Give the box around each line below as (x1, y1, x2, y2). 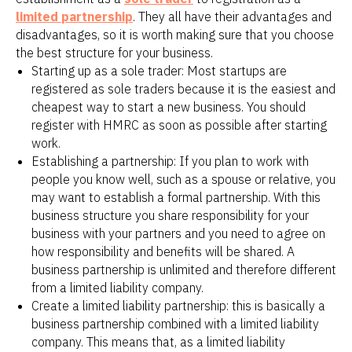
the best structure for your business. (16, 44, 213, 60)
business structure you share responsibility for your (31, 207, 309, 223)
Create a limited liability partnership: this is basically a (31, 297, 325, 313)
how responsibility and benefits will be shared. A (31, 243, 295, 259)
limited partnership (16, 8, 133, 24)
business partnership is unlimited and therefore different (31, 261, 336, 277)
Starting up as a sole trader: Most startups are (31, 62, 287, 79)
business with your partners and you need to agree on (31, 225, 325, 241)
